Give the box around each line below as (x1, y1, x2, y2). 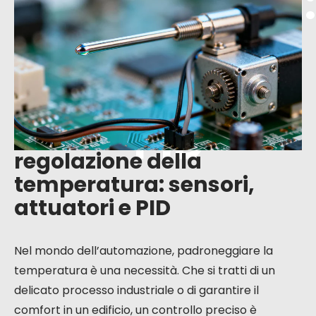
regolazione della (14, 146, 202, 176)
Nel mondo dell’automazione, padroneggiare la (14, 242, 273, 259)
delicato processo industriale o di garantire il (14, 281, 259, 298)
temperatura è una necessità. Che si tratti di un (14, 262, 275, 279)
